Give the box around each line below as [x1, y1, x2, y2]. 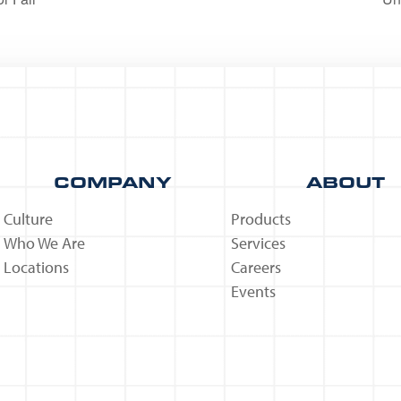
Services [231, 233, 286, 254]
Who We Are [4, 233, 85, 254]
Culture [4, 209, 53, 230]
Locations [4, 257, 69, 278]
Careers [231, 257, 281, 278]
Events [231, 281, 276, 303]
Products [231, 209, 291, 230]
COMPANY [54, 170, 172, 193]
